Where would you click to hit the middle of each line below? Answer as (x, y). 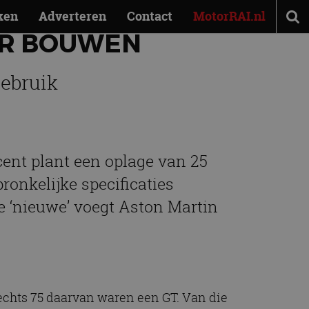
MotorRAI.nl (229, 16)
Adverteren (72, 16)
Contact (150, 16)
